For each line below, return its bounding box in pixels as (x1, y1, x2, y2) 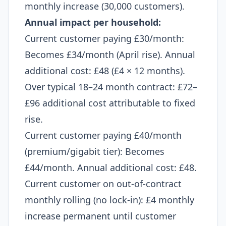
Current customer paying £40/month (25, 129, 182, 141)
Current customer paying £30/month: (25, 32, 184, 44)
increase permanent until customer (25, 210, 176, 222)
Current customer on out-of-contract (25, 178, 182, 190)
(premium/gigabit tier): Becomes (25, 145, 164, 157)
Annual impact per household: (25, 16, 161, 28)
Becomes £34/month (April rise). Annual (25, 48, 195, 61)
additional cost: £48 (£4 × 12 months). (25, 65, 185, 77)
